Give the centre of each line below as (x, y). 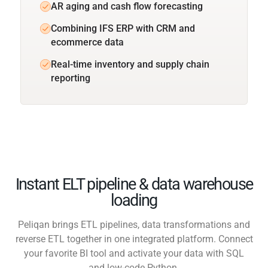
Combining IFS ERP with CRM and (123, 28)
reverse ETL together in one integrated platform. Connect (134, 239)
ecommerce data (87, 42)
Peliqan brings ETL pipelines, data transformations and (134, 224)
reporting (71, 78)
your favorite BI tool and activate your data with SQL (134, 253)
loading (134, 200)
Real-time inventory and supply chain (130, 64)
